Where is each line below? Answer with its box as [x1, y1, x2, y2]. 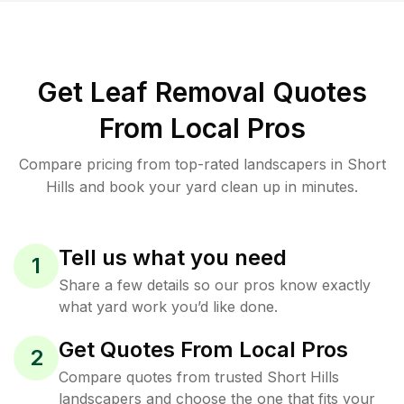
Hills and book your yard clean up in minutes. [46, 178, 358, 196]
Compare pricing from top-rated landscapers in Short [18, 155, 386, 173]
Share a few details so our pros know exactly [59, 276, 371, 294]
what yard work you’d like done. [59, 298, 278, 316]
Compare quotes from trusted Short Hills [59, 368, 339, 386]
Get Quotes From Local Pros [59, 336, 348, 363]
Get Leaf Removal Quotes [37, 76, 367, 108]
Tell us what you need [59, 244, 287, 271]
